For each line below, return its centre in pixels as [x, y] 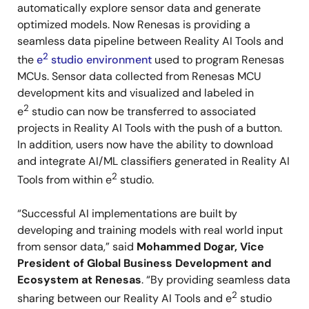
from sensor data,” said [77, 246]
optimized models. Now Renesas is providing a [134, 24]
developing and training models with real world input [150, 230]
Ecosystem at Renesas [79, 279]
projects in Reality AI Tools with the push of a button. [150, 128]
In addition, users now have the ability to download [145, 145]
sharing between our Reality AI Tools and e [124, 298]
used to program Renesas [218, 59]
